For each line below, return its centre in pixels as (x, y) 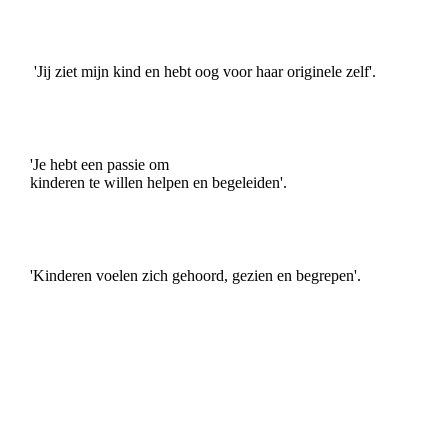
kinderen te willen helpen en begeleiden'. (158, 182)
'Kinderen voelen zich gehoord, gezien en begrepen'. (195, 275)
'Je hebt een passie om (99, 164)
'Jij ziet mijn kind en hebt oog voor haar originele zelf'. (203, 71)
